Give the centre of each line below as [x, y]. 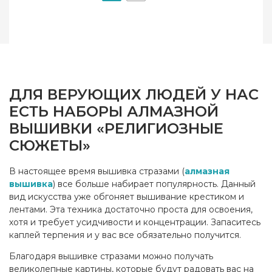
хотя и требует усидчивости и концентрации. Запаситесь [135, 223]
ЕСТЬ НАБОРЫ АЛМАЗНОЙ [114, 112]
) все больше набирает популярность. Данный [154, 184]
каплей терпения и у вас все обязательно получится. [125, 235]
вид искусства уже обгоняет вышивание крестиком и [127, 197]
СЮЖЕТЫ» [50, 146]
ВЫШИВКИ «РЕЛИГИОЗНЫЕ [116, 129]
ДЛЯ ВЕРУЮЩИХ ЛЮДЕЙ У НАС [134, 95]
